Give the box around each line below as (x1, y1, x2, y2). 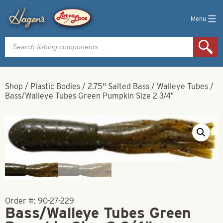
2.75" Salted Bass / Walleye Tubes (88, 82, 208, 91)
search (4, 43, 29, 53)
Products (4, 35, 37, 45)
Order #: (5, 196, 38, 206)
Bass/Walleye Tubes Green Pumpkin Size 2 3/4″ (5, 91, 174, 101)
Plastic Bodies (30, 82, 80, 91)
